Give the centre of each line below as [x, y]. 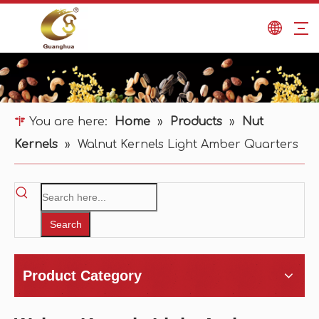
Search [66, 224]
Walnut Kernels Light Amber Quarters [188, 145]
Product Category [82, 276]
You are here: [68, 122]
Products [196, 122]
